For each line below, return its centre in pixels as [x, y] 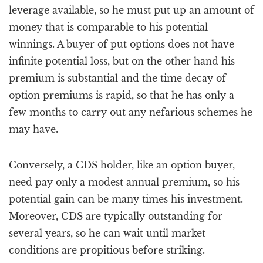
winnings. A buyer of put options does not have [122, 44]
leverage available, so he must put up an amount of [131, 10]
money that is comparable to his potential [108, 27]
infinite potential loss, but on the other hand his [122, 61]
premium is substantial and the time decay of [117, 78]
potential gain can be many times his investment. [126, 199]
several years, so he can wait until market [107, 233]
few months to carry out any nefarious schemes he [131, 112]
